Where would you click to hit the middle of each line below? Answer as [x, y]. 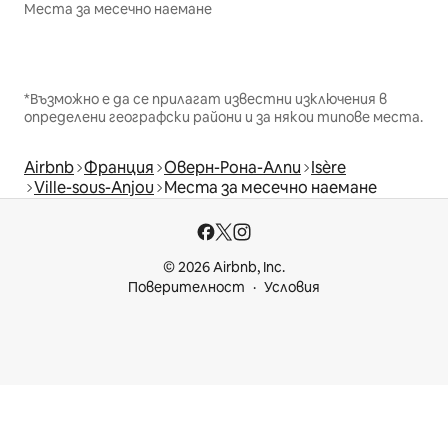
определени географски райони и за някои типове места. [223, 117]
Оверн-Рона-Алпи [232, 168]
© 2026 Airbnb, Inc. [224, 267]
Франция [119, 168]
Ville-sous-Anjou [94, 188]
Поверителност [186, 287]
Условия [292, 287]
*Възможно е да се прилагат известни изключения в [205, 99]
